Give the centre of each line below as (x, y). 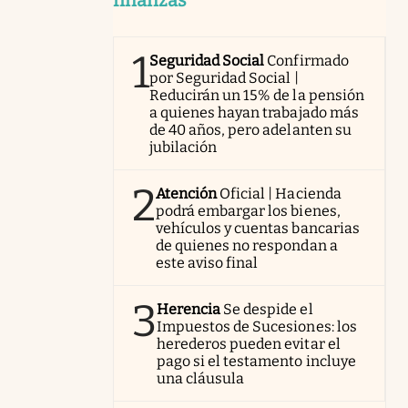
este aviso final (207, 262)
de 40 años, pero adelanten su (250, 129)
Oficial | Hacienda (280, 193)
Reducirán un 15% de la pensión (257, 95)
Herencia (189, 309)
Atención (187, 193)
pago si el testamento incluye (256, 361)
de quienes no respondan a (247, 245)
